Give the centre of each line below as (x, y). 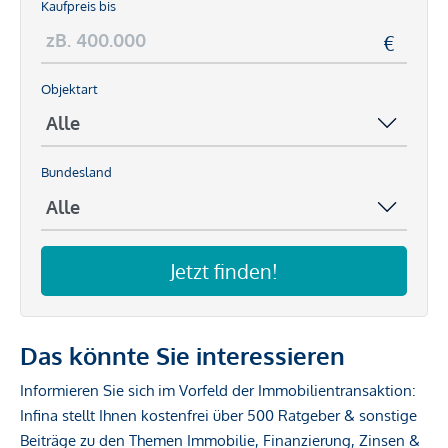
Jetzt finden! (224, 270)
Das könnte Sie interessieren (182, 355)
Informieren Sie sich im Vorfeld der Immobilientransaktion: (218, 390)
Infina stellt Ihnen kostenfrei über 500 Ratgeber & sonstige (218, 415)
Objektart (69, 89)
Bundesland (76, 172)
